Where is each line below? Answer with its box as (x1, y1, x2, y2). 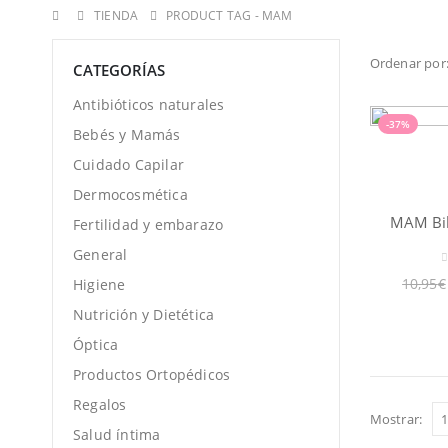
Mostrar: (369, 410, 423, 428)
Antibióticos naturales (73, 95, 225, 115)
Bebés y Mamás (73, 125, 181, 145)
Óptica (73, 335, 119, 355)
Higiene (73, 275, 126, 295)
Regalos (73, 395, 127, 415)
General (73, 245, 128, 265)
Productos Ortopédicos (73, 365, 231, 385)
